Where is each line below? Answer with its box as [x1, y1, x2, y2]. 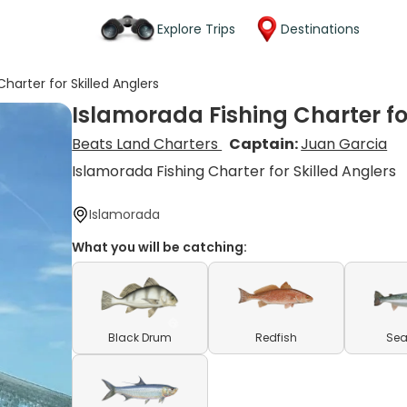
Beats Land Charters [72, 134, 223, 154]
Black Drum [108, 330, 173, 345]
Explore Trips [157, 19, 235, 38]
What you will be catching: [72, 238, 248, 256]
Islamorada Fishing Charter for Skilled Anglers [72, 161, 397, 182]
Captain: [229, 134, 302, 154]
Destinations [281, 19, 360, 38]
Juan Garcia [301, 134, 388, 154]
